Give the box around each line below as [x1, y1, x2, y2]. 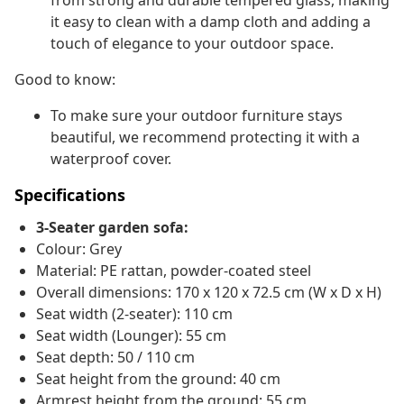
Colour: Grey [36, 239, 122, 260]
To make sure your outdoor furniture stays [50, 106, 343, 126]
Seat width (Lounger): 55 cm [36, 326, 226, 346]
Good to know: [14, 69, 115, 90]
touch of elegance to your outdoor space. [50, 33, 334, 54]
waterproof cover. [50, 149, 171, 170]
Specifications [14, 184, 125, 207]
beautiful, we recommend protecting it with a [50, 127, 360, 148]
